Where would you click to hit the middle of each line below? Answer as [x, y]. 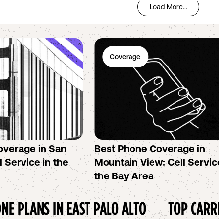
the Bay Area [124, 176]
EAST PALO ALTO [106, 208]
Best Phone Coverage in [150, 148]
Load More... [168, 7]
